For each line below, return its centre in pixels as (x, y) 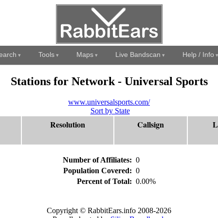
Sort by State (110, 110)
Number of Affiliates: (98, 160)
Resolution (68, 124)
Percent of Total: (105, 181)
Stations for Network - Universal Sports (109, 81)
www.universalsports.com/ (109, 102)
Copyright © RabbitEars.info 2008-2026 (109, 211)
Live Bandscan (138, 54)
